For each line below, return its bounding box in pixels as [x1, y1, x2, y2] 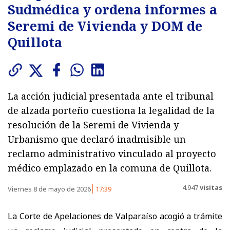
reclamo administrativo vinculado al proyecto [8, 147, 216, 160]
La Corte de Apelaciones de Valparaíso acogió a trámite [8, 210, 222, 222]
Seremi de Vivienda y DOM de [8, 16, 202, 34]
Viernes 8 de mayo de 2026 [8, 184, 92, 194]
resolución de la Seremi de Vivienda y [8, 118, 179, 131]
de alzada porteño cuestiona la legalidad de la [8, 104, 215, 117]
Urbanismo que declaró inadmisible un [8, 132, 186, 145]
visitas [198, 183, 222, 193]
